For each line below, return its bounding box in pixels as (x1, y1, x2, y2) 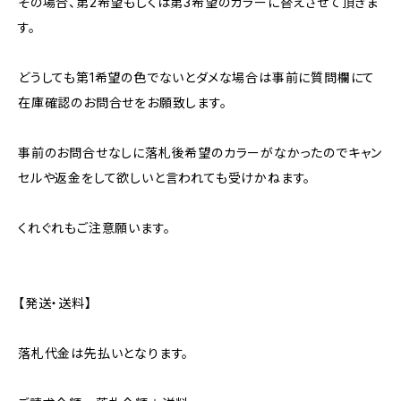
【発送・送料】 (18, 295, 92, 311)
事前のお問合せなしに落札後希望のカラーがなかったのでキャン (18, 145, 383, 160)
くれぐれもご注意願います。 (18, 220, 171, 235)
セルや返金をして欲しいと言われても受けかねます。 (18, 170, 311, 185)
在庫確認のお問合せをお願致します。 (18, 95, 227, 110)
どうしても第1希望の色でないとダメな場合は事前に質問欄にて (18, 70, 376, 85)
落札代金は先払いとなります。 (18, 346, 190, 361)
